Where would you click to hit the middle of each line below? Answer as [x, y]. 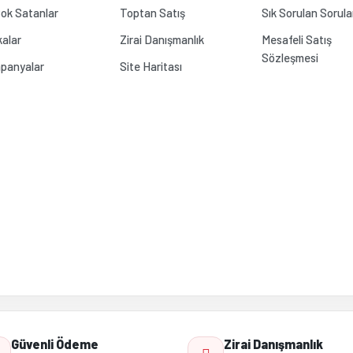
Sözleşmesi [290, 58]
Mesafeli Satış [297, 39]
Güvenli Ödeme [54, 344]
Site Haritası [150, 66]
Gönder [176, 180]
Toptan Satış [152, 13]
